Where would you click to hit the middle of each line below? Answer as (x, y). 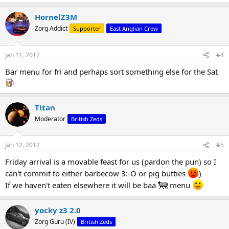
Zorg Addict (51, 29)
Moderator (50, 119)
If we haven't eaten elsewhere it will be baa (82, 185)
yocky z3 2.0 (58, 210)
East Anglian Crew (134, 29)
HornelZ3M (56, 17)
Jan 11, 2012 (22, 55)
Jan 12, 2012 (22, 145)
